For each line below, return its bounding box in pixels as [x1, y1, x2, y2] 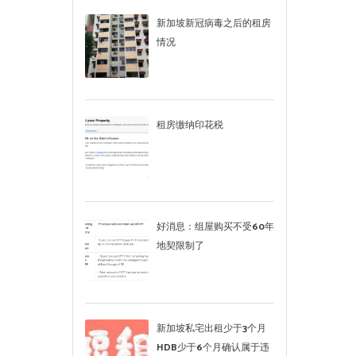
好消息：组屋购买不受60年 [157, 219, 274, 234]
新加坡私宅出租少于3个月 [157, 321, 266, 336]
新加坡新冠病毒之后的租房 [157, 16, 271, 31]
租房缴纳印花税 [157, 118, 223, 133]
